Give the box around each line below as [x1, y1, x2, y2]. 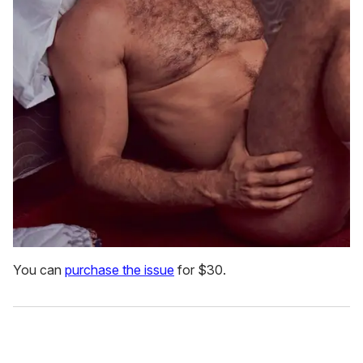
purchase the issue [65, 262, 174, 279]
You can [13, 262, 65, 279]
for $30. [174, 262, 226, 279]
